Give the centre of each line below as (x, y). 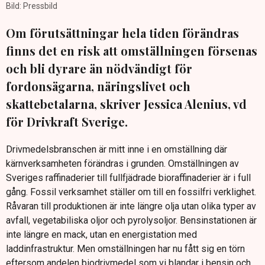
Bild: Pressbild (32, 6)
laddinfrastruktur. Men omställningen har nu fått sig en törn (125, 249)
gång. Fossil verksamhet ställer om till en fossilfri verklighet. (131, 192)
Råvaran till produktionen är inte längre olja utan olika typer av (131, 206)
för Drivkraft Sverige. (67, 122)
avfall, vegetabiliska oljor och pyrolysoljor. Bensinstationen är (131, 221)
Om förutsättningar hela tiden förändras (122, 33)
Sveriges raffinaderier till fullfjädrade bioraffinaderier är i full (128, 178)
